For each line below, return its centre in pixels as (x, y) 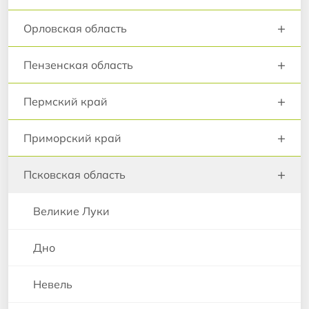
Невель (53, 284)
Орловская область (75, 28)
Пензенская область (78, 64)
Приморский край (72, 138)
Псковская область (74, 174)
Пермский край (66, 101)
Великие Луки (71, 211)
